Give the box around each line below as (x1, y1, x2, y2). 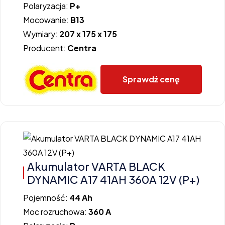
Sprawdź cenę (123, 73, 180, 84)
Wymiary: (23, 28, 59, 39)
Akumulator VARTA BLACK (27, 159, 165, 173)
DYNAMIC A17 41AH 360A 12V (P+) (27, 172, 199, 186)
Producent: (23, 42, 67, 53)
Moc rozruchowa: (23, 206, 88, 217)
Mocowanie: (23, 14, 70, 25)
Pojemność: (23, 192, 69, 203)
